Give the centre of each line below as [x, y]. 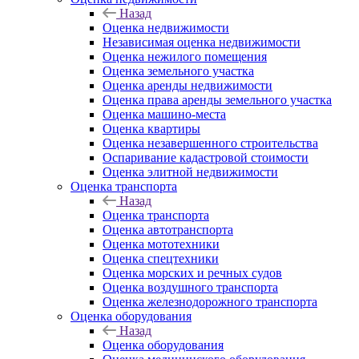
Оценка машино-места [164, 114]
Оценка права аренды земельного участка [217, 100]
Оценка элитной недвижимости [190, 172]
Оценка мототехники [161, 244]
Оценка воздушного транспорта [190, 287]
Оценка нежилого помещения [185, 56]
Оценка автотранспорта [168, 230]
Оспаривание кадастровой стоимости [206, 157]
